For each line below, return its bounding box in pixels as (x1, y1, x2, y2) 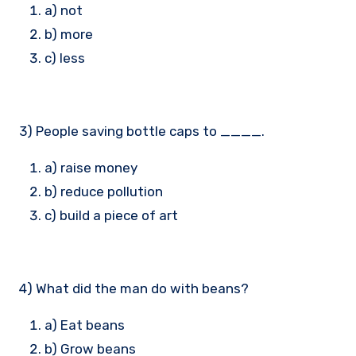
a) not (44, 2, 83, 18)
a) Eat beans (44, 316, 125, 333)
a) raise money (44, 159, 137, 176)
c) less (44, 49, 85, 66)
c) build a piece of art (44, 207, 178, 223)
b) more (44, 25, 93, 42)
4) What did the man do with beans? (19, 280, 249, 296)
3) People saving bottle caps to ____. (19, 122, 265, 139)
